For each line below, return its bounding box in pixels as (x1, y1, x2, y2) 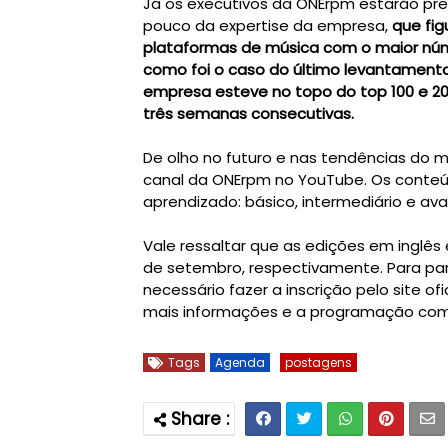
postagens (285, 354, 352, 372)
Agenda (215, 354, 265, 372)
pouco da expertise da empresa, (143, 15, 392, 37)
